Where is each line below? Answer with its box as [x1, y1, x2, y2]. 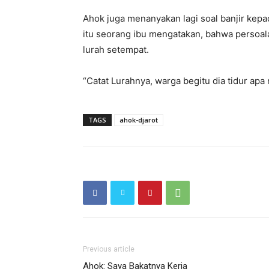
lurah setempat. [83, 44, 149, 55]
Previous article [83, 245, 134, 253]
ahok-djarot [119, 115, 158, 124]
